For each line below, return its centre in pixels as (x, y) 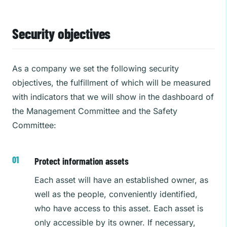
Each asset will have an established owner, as (121, 180)
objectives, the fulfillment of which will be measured (111, 83)
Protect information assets (82, 161)
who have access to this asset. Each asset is (119, 208)
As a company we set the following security (96, 68)
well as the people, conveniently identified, (116, 194)
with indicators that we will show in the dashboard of (113, 97)
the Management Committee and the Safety (95, 111)
